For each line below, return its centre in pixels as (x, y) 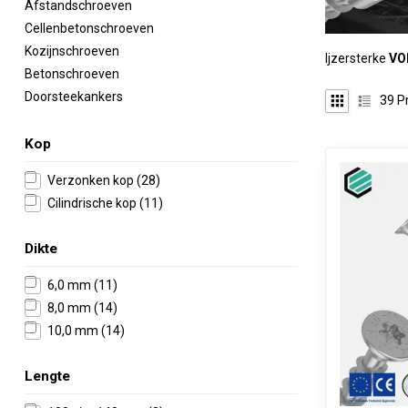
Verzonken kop (92, 180)
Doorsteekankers (74, 97)
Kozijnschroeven (72, 51)
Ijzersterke (357, 58)
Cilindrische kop (93, 203)
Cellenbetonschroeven (89, 28)
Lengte (47, 376)
